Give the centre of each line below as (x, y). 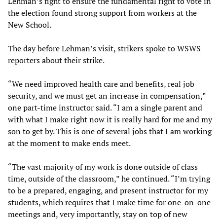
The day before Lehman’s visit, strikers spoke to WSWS (104, 48)
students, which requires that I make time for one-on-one (109, 202)
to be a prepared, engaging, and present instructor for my (108, 190)
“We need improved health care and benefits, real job (101, 84)
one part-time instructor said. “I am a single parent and (105, 107)
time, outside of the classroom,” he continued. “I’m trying (109, 178)
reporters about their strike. (56, 60)
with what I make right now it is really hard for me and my (110, 119)
